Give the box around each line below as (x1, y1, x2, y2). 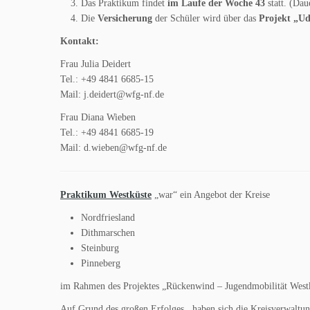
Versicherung (98, 13, 152, 24)
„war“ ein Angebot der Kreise (152, 190, 270, 200)
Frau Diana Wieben (60, 112, 136, 122)
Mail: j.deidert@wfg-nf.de (60, 89, 164, 100)
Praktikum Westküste (60, 190, 152, 200)
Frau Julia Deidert (60, 59, 131, 69)
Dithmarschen (81, 228, 135, 238)
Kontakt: (60, 36, 99, 46)
